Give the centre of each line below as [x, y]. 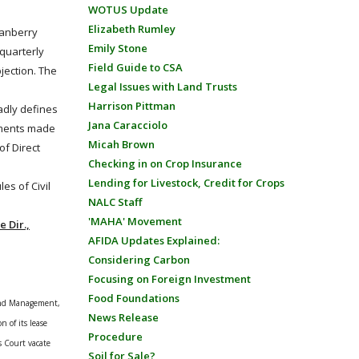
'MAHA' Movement [135, 221]
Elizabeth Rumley [131, 29]
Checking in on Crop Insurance [165, 163]
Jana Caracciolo [127, 125]
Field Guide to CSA [135, 67]
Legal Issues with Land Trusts [162, 87]
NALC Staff [115, 202]
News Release [123, 317]
